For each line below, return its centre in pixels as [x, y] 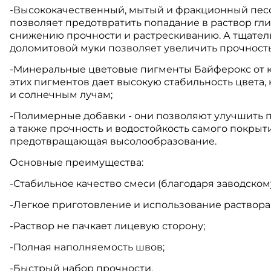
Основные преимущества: [77, 163]
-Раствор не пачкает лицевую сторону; [107, 226]
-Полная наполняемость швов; [87, 247]
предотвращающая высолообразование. [113, 142]
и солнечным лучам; [61, 95]
